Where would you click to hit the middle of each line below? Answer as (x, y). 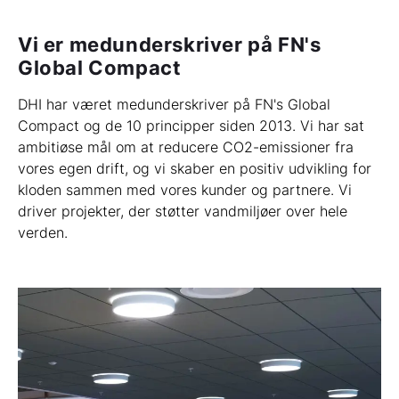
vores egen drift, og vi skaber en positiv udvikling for (195, 169)
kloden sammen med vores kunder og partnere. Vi (185, 190)
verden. (43, 233)
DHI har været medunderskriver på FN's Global (174, 105)
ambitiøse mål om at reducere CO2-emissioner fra (186, 147)
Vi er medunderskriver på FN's (170, 45)
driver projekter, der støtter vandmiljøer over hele (183, 212)
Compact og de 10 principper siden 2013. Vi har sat (191, 126)
